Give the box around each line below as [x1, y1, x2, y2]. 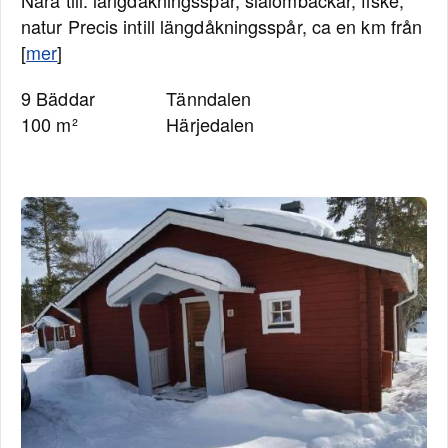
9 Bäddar [21, 85, 95, 111]
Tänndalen [166, 85, 252, 111]
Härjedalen [166, 111, 255, 137]
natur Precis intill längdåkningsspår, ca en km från [21, 13, 423, 39]
